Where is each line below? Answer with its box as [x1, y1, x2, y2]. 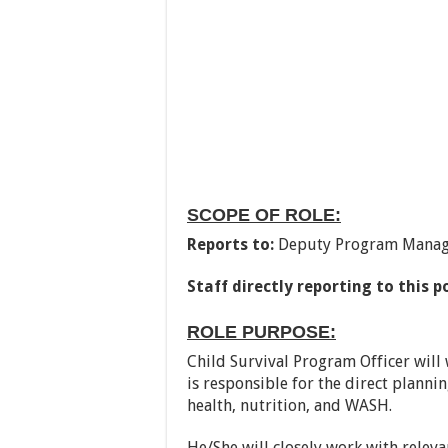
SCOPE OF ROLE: [187, 204, 341, 225]
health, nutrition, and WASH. [187, 395, 392, 415]
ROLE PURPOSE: [187, 321, 336, 342]
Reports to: [187, 234, 278, 254]
